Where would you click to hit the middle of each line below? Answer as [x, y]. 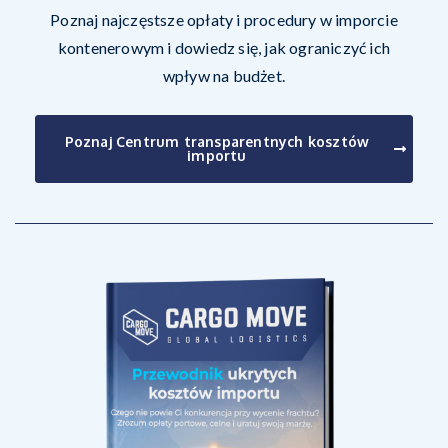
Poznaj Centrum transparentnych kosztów [217, 141]
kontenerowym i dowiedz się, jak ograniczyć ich [224, 47]
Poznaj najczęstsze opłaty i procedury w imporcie [224, 19]
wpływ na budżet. [224, 75]
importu [217, 155]
